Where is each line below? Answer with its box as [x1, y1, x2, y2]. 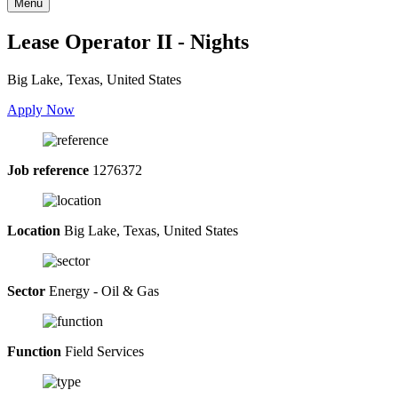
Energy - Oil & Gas [45, 283, 159, 298]
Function [7, 343, 61, 359]
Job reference [7, 162, 89, 178]
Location [7, 222, 60, 238]
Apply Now [7, 101, 75, 117]
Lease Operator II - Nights [7, 29, 249, 53]
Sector [7, 283, 45, 298]
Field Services [61, 343, 144, 359]
